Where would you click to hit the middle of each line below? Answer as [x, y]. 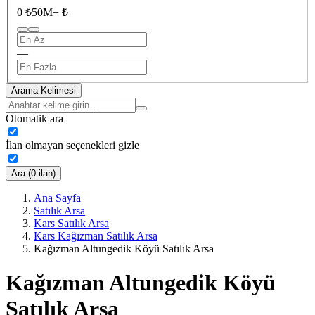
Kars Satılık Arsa [71, 223]
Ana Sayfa [57, 198]
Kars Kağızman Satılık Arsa [96, 236]
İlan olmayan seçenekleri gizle [72, 145]
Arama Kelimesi [44, 90]
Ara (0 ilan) [33, 173]
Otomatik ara [34, 118]
